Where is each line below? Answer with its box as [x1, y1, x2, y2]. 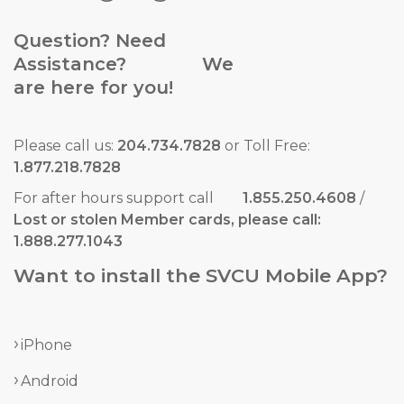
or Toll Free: [221, 137, 310, 155]
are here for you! [14, 77, 173, 99]
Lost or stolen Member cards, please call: [14, 211, 321, 229]
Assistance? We [14, 53, 234, 76]
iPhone [21, 336, 72, 354]
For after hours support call [14, 189, 243, 207]
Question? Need [14, 30, 166, 52]
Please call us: [14, 137, 117, 155]
